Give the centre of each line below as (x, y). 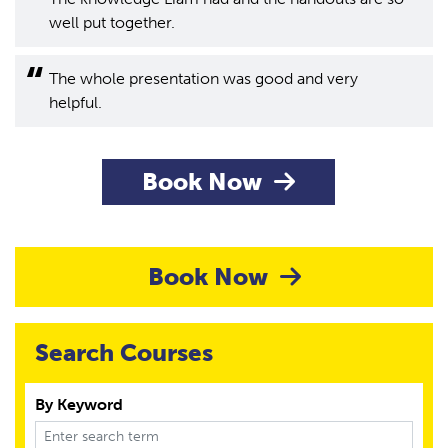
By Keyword (79, 404)
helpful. (75, 102)
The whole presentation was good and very (203, 78)
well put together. (112, 22)
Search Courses (124, 352)
